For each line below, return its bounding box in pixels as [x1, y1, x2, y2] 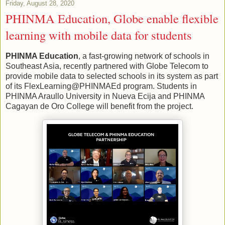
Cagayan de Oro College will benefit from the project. [6, 101, 193, 110]
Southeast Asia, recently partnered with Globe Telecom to [6, 61, 208, 70]
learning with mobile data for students [6, 27, 192, 44]
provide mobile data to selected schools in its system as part [6, 71, 218, 80]
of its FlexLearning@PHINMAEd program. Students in [6, 81, 197, 90]
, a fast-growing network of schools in [78, 51, 209, 60]
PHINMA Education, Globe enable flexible [6, 10, 218, 27]
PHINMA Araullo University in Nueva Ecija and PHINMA [6, 91, 204, 100]
